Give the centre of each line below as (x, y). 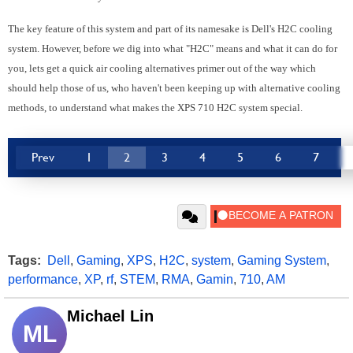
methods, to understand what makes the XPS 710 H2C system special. (155, 108)
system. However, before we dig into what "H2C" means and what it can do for (173, 48)
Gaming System (282, 260)
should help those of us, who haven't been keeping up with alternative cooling (174, 88)
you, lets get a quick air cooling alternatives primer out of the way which (162, 68)
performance (43, 279)
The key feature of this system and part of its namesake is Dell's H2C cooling (170, 29)
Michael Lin (110, 316)
